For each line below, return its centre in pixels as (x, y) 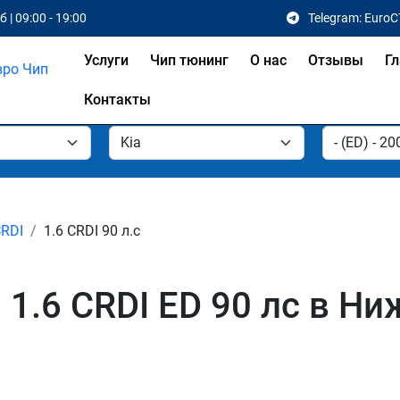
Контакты (117, 100)
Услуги (106, 60)
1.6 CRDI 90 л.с (92, 231)
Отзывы (335, 60)
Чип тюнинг (189, 60)
